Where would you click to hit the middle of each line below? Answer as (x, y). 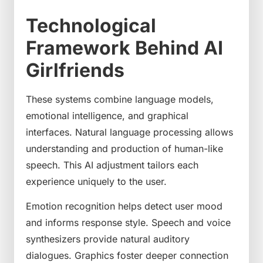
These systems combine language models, (120, 100)
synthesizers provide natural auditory (108, 239)
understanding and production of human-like (124, 149)
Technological (91, 26)
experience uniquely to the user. (96, 182)
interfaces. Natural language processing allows (129, 132)
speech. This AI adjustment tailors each (112, 165)
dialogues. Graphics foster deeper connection (127, 256)
